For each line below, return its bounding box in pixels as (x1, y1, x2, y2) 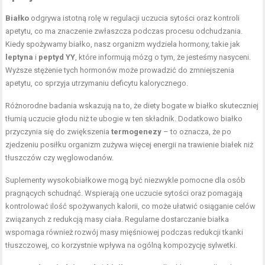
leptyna (5, 52, 34, 62)
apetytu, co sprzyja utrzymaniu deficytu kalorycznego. (5, 78, 189, 88)
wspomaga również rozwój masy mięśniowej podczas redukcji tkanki (5, 227, 244, 237)
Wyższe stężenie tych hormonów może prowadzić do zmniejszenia (5, 65, 235, 75)
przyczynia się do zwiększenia (5, 127, 112, 136)
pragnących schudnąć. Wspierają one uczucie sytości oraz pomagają (5, 188, 243, 198)
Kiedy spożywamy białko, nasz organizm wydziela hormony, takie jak (5, 39, 241, 49)
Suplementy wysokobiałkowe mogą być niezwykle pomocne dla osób (5, 175, 246, 185)
